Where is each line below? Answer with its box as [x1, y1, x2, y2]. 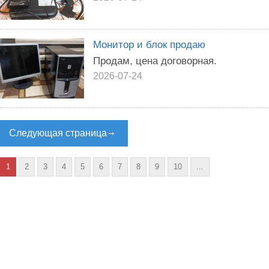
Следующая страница [9, 128, 107, 138]
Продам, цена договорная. [93, 55, 217, 67]
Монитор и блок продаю [93, 38, 205, 50]
